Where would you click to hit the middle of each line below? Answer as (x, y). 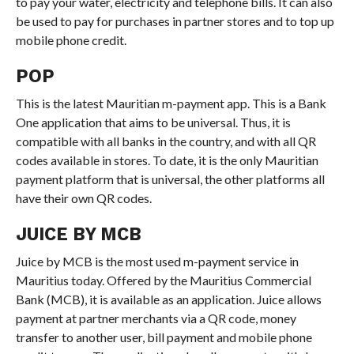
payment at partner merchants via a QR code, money (156, 318)
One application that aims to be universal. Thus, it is (153, 122)
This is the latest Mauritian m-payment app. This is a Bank (171, 103)
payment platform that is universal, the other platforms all (170, 179)
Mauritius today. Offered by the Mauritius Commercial (163, 280)
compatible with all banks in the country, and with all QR (166, 141)
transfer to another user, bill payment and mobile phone (164, 337)
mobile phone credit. (71, 40)
